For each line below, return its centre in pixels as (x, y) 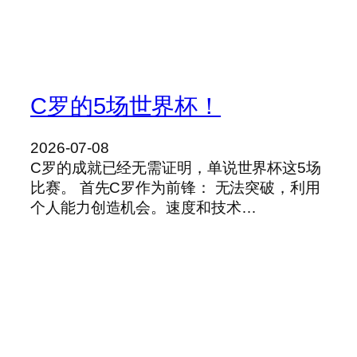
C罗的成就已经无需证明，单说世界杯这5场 (176, 167)
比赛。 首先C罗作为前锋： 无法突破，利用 (175, 187)
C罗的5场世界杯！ (126, 106)
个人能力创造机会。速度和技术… (143, 207)
